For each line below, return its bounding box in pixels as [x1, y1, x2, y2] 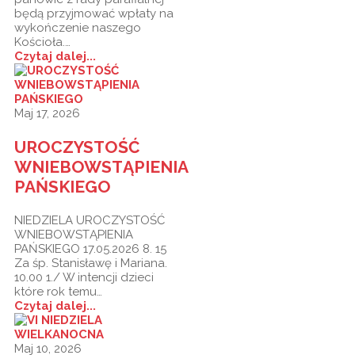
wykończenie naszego [14, 20, 141, 35]
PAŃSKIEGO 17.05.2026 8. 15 [14, 241, 166, 256]
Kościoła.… [14, 34, 71, 49]
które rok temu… [14, 284, 102, 299]
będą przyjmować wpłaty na [14, 6, 174, 21]
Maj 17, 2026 [14, 105, 80, 120]
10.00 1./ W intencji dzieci [14, 269, 154, 284]
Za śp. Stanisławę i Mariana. [14, 255, 167, 270]
